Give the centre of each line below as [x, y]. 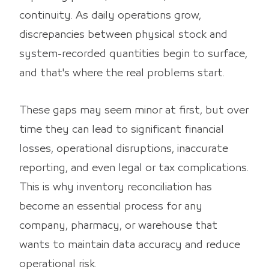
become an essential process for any [111, 206]
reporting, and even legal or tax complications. [134, 168]
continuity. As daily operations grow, [110, 15]
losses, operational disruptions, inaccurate [124, 149]
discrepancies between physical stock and [123, 35]
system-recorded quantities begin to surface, [133, 54]
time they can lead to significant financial [122, 129]
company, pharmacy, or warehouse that [118, 225]
